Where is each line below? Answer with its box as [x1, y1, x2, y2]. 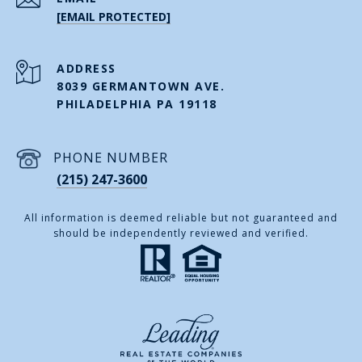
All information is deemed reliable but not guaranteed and [24, 211, 338, 225]
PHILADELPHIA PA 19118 [57, 95, 217, 112]
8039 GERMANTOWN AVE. [57, 78, 225, 94]
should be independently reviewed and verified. [53, 226, 309, 241]
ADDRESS [57, 60, 116, 76]
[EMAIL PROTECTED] [57, 8, 170, 24]
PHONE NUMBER [53, 148, 168, 166]
